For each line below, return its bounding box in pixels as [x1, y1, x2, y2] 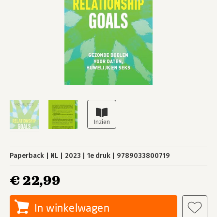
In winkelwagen [34, 201, 110, 214]
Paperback [10, 152, 44, 160]
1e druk [87, 152, 110, 160]
